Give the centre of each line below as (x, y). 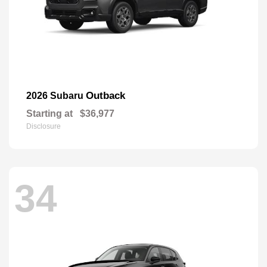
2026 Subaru (56, 95)
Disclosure (44, 126)
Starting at (49, 113)
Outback (105, 95)
